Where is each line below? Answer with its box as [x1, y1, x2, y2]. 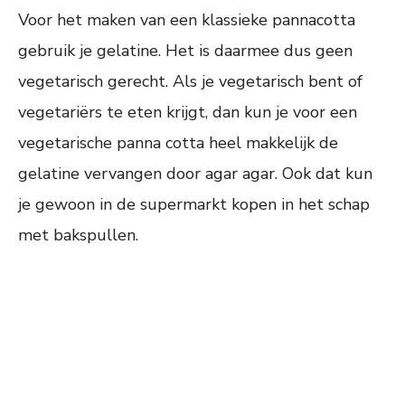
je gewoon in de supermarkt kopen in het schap [18, 193, 370, 216]
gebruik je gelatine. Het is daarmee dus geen [18, 40, 353, 62]
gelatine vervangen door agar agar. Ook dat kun [18, 163, 372, 185]
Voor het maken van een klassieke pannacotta [18, 9, 355, 32]
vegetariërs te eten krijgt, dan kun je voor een [18, 101, 357, 124]
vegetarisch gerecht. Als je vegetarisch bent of [18, 71, 363, 93]
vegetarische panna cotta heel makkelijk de [18, 132, 338, 155]
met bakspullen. [18, 224, 138, 247]
